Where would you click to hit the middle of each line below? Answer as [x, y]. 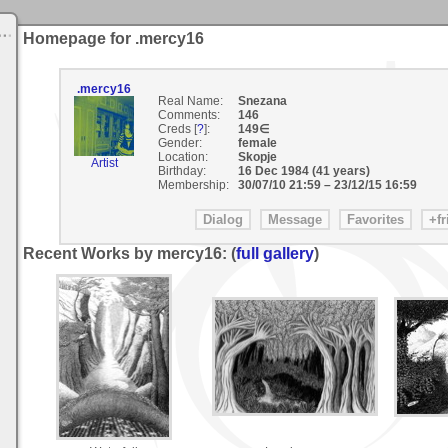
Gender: [179, 143]
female [258, 143]
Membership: [193, 185]
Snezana [262, 101]
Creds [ [177, 129]
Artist [104, 163]
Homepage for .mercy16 [113, 38]
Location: [182, 157]
